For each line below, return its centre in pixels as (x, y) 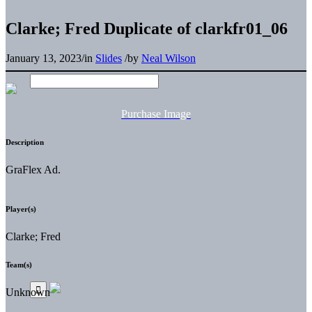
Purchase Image (156, 114)
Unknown (28, 292)
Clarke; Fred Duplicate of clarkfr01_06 (147, 28)
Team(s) (19, 264)
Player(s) (21, 209)
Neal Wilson (169, 58)
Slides (109, 58)
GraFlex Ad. (33, 169)
